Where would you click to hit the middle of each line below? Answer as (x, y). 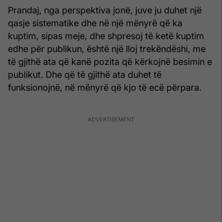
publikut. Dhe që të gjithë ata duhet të (85, 74)
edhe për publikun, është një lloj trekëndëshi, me (107, 49)
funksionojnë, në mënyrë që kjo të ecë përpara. (105, 87)
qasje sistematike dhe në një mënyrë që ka (95, 23)
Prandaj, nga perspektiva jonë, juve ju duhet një (105, 10)
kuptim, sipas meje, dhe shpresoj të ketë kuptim (106, 36)
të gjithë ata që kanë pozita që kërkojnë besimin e (110, 61)
